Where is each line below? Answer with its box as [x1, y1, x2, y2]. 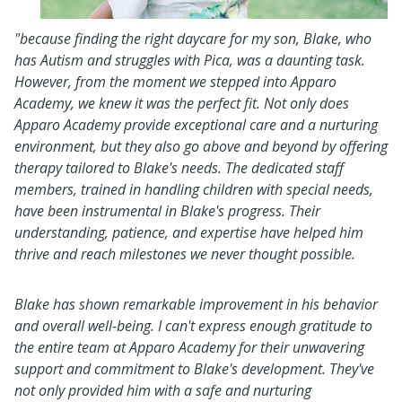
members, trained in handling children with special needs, [14, 179, 373, 199]
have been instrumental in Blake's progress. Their [14, 201, 320, 221]
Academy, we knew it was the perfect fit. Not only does [14, 93, 349, 113]
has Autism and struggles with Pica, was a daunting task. [14, 50, 365, 70]
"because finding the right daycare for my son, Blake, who [14, 29, 371, 48]
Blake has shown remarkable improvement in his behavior [14, 294, 378, 314]
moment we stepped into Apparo [133, 72, 336, 92]
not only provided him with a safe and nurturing [14, 380, 311, 400]
